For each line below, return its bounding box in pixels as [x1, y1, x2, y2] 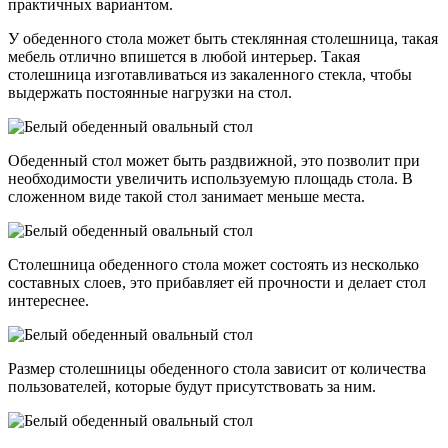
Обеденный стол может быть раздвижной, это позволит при [8, 151, 420, 169]
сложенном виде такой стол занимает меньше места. [8, 187, 365, 205]
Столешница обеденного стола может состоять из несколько [8, 255, 419, 273]
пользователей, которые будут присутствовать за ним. [8, 377, 376, 395]
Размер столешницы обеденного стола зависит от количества [8, 359, 426, 377]
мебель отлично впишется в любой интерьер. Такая [8, 47, 360, 65]
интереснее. [8, 291, 89, 309]
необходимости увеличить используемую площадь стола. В [8, 169, 413, 187]
